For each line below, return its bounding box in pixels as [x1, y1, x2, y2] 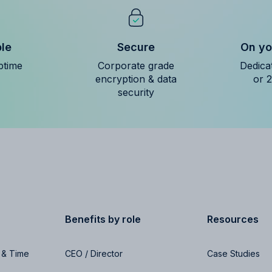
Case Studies [206, 248, 260, 259]
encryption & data [95, 72, 177, 85]
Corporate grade [98, 59, 174, 72]
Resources [206, 212, 259, 225]
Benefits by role [65, 212, 141, 225]
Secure [117, 40, 155, 53]
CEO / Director [65, 248, 123, 259]
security [118, 86, 154, 98]
